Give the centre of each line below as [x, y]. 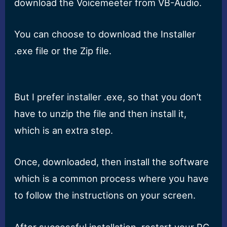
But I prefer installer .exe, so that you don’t [108, 97]
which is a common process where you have [112, 179]
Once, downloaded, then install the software [112, 162]
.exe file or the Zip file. [63, 50]
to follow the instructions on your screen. [105, 195]
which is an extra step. [64, 130]
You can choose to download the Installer [105, 34]
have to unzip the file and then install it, [101, 114]
